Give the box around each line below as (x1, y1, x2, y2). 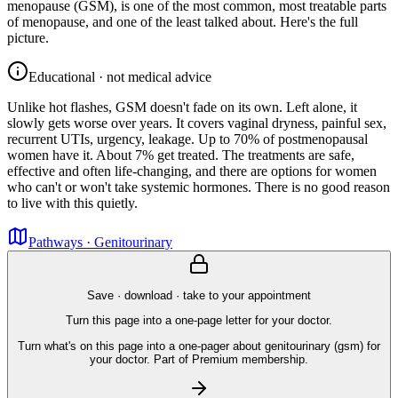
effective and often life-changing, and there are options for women (7, 163, 377, 179)
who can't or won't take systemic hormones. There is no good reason (7, 179, 390, 195)
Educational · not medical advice (28, 68, 211, 84)
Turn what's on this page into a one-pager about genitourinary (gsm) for (18, 338, 380, 353)
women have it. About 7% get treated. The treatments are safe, (7, 147, 354, 163)
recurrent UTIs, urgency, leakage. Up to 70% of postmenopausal (7, 131, 368, 147)
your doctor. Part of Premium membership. (90, 352, 308, 366)
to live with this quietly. (7, 195, 138, 211)
